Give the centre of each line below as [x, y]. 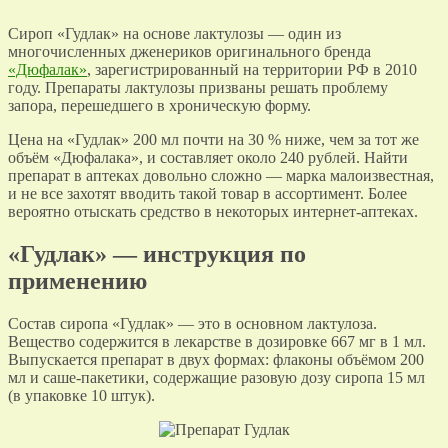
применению [77, 280]
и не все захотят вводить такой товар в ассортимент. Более [207, 193]
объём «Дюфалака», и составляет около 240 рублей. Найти [208, 157]
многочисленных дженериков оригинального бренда [189, 51]
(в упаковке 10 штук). [81, 395]
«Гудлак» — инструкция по [157, 253]
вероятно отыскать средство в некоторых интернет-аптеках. [213, 211]
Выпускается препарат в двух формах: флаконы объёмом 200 [216, 359]
